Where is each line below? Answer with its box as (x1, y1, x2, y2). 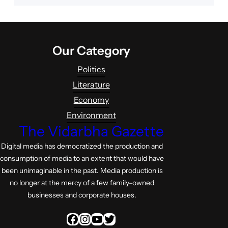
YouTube (91, 210, 98, 227)
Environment (66, 110, 116, 121)
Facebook (66, 210, 73, 227)
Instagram (78, 210, 90, 227)
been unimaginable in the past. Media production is (1, 166, 163, 176)
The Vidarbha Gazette (18, 123, 164, 140)
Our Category (52, 43, 130, 59)
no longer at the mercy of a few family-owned (10, 178, 155, 188)
